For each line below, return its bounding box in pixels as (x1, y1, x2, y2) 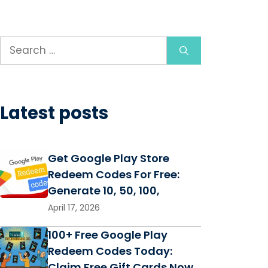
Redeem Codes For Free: (48, 167, 179, 182)
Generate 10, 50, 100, (48, 183, 160, 199)
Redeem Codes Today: (48, 243, 172, 259)
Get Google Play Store (48, 151, 169, 166)
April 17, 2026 (48, 202, 100, 214)
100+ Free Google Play (48, 227, 167, 243)
